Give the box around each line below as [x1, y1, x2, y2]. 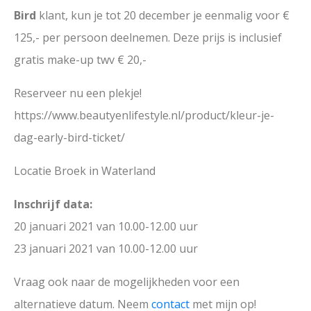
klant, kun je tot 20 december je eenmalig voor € [36, 8, 289, 23]
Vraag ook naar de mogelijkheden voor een [14, 274, 239, 289]
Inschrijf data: [14, 196, 92, 212]
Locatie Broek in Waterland [14, 163, 155, 178]
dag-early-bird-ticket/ [14, 130, 125, 145]
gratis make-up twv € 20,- [14, 52, 146, 67]
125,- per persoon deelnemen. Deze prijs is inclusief [14, 30, 282, 45]
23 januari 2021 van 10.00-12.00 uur [14, 241, 198, 256]
